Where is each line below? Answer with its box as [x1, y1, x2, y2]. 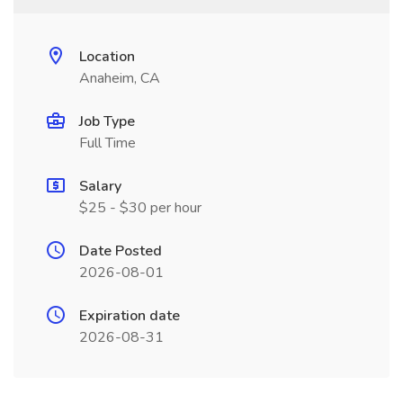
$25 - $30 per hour [79, 198, 201, 218]
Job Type [79, 112, 135, 131]
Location [79, 47, 135, 67]
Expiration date [79, 306, 180, 326]
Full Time [79, 133, 136, 153]
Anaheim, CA [79, 68, 160, 88]
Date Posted [79, 241, 162, 261]
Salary [79, 176, 121, 196]
